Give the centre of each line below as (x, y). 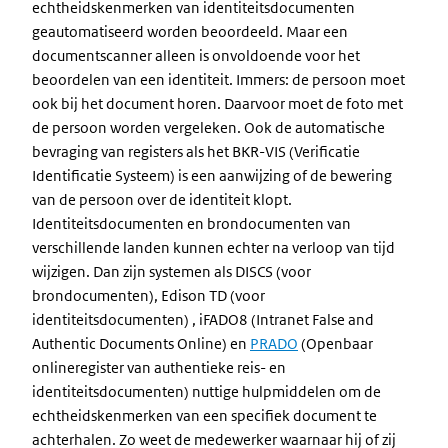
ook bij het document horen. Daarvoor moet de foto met (217, 103)
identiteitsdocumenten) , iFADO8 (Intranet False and (203, 319)
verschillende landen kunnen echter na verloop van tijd (213, 247)
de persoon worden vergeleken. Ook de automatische (208, 127)
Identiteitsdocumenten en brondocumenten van (191, 223)
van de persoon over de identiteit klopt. (162, 199)
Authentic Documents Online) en (141, 343)
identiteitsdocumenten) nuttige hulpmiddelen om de (206, 391)
